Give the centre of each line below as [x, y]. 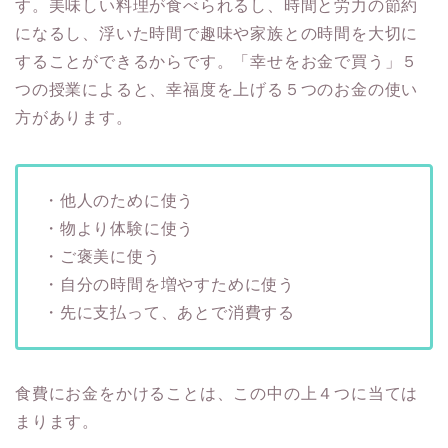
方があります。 [74, 117]
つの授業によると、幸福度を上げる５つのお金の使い [217, 89]
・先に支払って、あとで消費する [169, 312]
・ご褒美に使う [102, 256]
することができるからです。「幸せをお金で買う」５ [217, 61]
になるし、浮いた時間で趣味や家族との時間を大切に [217, 33]
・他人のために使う [119, 200]
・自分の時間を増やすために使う [169, 284]
